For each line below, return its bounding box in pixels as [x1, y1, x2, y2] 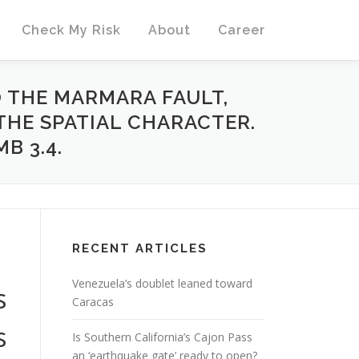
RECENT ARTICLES [72, 241, 208, 256]
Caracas [72, 294, 114, 309]
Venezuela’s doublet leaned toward [72, 276, 252, 291]
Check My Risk [22, 22, 121, 38]
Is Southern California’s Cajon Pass [72, 329, 252, 345]
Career [218, 22, 265, 38]
